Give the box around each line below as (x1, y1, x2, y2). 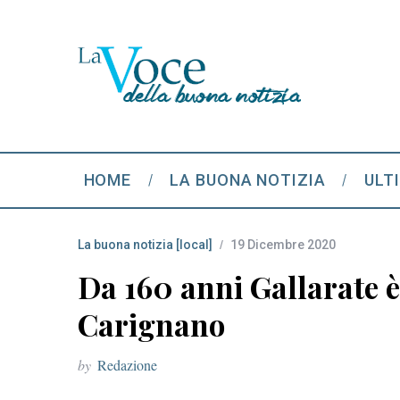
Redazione (97, 355, 157, 374)
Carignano (78, 304, 225, 344)
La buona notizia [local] (78, 237, 212, 252)
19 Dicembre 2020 (230, 237, 336, 252)
